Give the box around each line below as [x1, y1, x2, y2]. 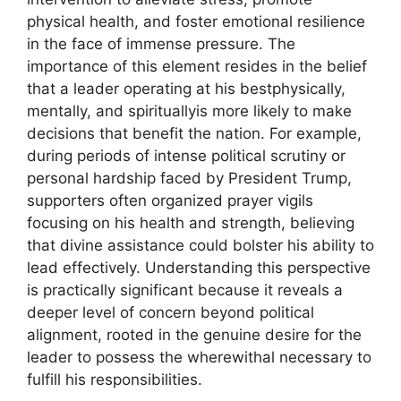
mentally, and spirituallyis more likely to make [27, 102, 352, 121]
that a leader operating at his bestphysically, [27, 80, 346, 98]
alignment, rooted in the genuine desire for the [27, 326, 362, 345]
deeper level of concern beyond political [27, 303, 314, 322]
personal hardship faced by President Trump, [27, 169, 352, 188]
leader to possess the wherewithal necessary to [27, 348, 371, 367]
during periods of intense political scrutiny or [27, 147, 346, 166]
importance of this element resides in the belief [27, 57, 367, 76]
